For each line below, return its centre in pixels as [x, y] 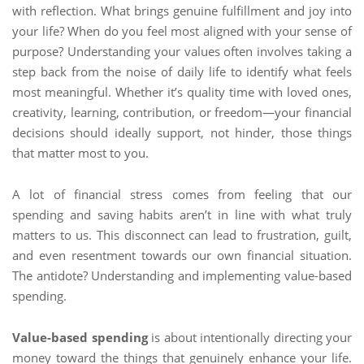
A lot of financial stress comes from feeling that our [182, 194]
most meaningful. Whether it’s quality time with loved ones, [182, 92]
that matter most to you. [80, 153]
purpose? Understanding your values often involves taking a [182, 51]
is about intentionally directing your [249, 337]
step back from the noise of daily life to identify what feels [182, 71]
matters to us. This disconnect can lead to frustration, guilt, [182, 235]
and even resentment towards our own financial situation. [182, 255]
